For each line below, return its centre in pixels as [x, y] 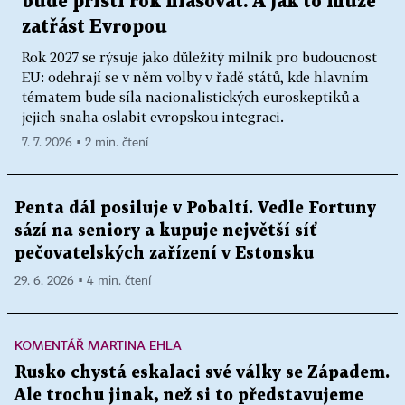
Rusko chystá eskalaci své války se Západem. [202, 373]
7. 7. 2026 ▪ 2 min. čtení [85, 143]
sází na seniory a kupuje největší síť [166, 231]
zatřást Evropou [94, 28]
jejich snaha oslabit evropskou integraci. [153, 117]
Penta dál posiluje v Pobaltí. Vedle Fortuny [195, 209]
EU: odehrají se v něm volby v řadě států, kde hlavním [195, 77]
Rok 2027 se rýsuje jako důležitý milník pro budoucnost [199, 57]
